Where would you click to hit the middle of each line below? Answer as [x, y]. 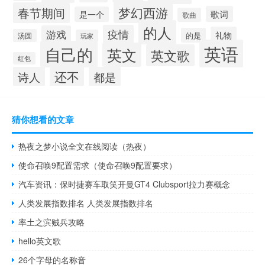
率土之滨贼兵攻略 [52, 222]
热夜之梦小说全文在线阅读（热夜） [85, 146]
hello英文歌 [40, 241]
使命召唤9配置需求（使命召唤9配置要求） [98, 165]
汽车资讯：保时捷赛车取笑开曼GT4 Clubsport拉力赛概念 [125, 184]
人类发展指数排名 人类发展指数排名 [86, 203]
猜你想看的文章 [43, 120]
